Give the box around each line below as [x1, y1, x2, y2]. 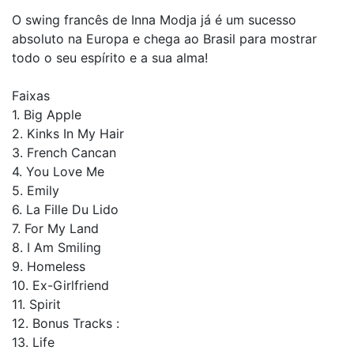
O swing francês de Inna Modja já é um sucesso [12, 11, 296, 28]
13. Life [12, 333, 55, 350]
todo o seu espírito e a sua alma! [12, 49, 208, 66]
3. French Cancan [12, 144, 116, 160]
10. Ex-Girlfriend [12, 277, 109, 293]
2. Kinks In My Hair [12, 125, 124, 141]
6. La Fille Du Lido [12, 201, 119, 217]
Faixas [12, 87, 50, 104]
